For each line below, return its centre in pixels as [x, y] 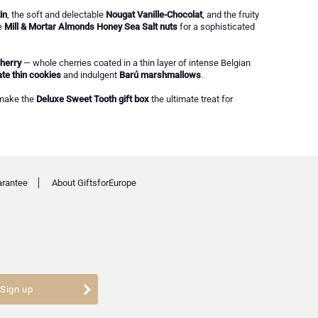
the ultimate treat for [191, 99]
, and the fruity [230, 15]
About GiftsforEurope [94, 182]
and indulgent [90, 75]
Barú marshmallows [160, 75]
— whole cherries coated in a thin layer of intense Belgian [136, 63]
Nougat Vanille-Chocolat [154, 15]
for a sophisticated [216, 27]
